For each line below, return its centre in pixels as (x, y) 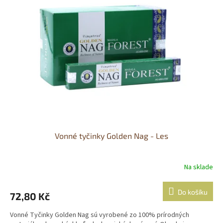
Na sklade (199, 167)
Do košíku (193, 192)
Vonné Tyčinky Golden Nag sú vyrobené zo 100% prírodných (100, 215)
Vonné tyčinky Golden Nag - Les (111, 136)
